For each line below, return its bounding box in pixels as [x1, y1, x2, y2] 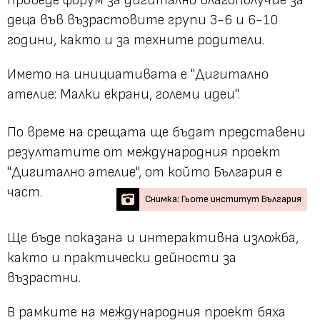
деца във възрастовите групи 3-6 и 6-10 [7, 11, 278, 29]
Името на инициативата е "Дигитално [7, 65, 269, 83]
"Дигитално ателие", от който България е [7, 163, 282, 181]
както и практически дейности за [7, 249, 236, 266]
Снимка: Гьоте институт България [145, 192, 301, 205]
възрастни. [7, 269, 81, 286]
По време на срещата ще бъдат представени [7, 123, 306, 141]
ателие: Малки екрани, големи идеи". [7, 85, 240, 103]
